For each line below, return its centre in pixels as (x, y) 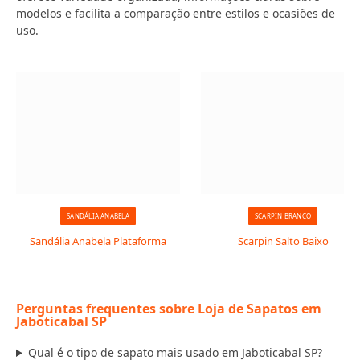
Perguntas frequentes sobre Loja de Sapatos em (169, 309)
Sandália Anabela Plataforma (98, 241)
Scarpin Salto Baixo (283, 241)
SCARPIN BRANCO (283, 216)
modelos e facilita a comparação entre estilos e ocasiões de (176, 13)
